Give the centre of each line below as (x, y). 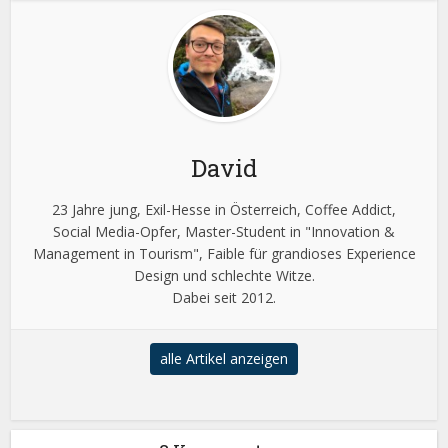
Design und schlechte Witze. (224, 276)
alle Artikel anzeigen (224, 359)
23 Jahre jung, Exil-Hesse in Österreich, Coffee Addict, (224, 210)
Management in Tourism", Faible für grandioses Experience (224, 254)
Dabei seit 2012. (224, 298)
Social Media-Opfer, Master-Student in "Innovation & (224, 232)
